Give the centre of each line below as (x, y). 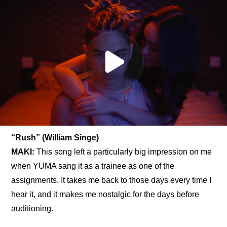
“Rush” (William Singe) (55, 138)
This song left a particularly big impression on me (124, 152)
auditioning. (32, 209)
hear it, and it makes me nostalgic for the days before (105, 194)
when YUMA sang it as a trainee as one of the (93, 166)
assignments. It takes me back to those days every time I (111, 180)
